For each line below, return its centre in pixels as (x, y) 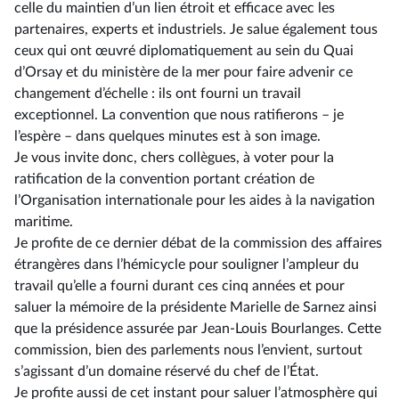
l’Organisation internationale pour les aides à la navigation (195, 200)
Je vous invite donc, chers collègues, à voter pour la (174, 158)
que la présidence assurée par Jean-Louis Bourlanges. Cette (198, 329)
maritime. (44, 222)
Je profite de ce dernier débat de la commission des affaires (198, 243)
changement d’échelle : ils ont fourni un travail (158, 94)
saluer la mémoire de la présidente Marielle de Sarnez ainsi (195, 307)
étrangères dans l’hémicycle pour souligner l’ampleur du (187, 265)
